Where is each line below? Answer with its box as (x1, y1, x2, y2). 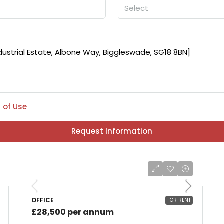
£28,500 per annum (31, 206, 114, 218)
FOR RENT (167, 196, 191, 204)
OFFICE (31, 196, 54, 204)
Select (124, 3, 148, 13)
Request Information (71, 126, 152, 136)
